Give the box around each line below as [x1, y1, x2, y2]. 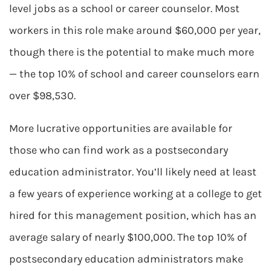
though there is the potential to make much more [9, 45, 254, 59]
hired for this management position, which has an [9, 209, 256, 222]
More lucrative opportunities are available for [9, 122, 232, 135]
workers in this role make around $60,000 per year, [9, 24, 261, 37]
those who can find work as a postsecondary [9, 143, 228, 157]
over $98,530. [9, 89, 76, 102]
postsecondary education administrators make [9, 252, 243, 266]
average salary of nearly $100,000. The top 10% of [9, 230, 247, 244]
